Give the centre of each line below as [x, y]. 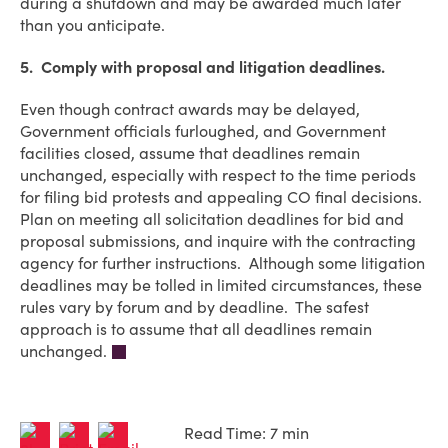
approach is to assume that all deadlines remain [196, 329]
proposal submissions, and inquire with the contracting [218, 241]
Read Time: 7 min [246, 433]
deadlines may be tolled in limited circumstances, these [221, 285]
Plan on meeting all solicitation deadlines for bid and [212, 219]
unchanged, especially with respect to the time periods [218, 175]
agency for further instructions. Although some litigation [222, 263]
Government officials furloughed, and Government [203, 131]
